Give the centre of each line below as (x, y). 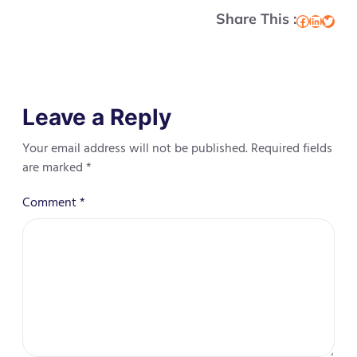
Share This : (256, 18)
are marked (54, 168)
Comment (51, 203)
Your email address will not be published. (135, 149)
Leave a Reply (97, 118)
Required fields (292, 149)
